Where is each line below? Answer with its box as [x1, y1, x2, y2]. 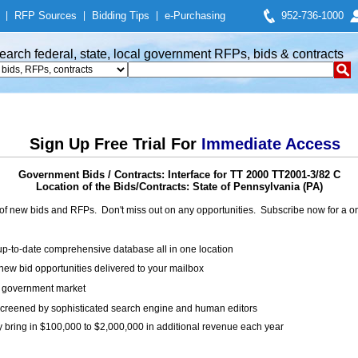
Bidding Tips [92, 10, 149, 22]
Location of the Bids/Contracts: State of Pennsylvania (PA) [35, 181, 323, 193]
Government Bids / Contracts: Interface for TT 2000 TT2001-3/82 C [18, 169, 340, 181]
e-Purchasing [165, 10, 225, 22]
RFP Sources [14, 10, 77, 22]
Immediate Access [201, 135, 340, 153]
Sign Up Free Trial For [29, 135, 201, 153]
